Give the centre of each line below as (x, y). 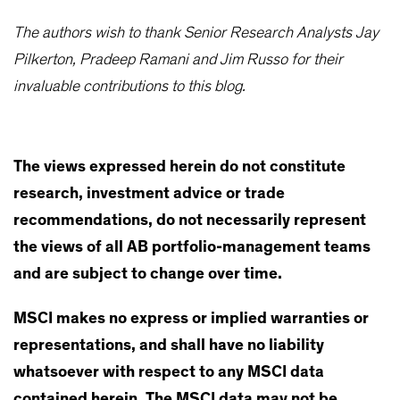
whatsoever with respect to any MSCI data (169, 373)
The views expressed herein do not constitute (179, 167)
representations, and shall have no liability (169, 346)
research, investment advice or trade (149, 194)
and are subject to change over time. (148, 275)
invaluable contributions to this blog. (129, 87)
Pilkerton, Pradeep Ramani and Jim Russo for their (178, 60)
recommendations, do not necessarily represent (190, 221)
